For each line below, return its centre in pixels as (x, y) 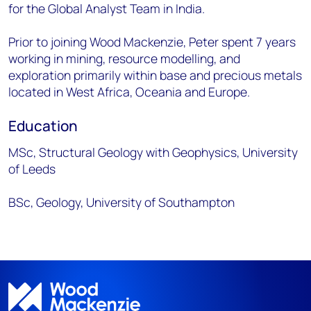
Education (43, 126)
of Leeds (32, 169)
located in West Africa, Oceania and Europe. (129, 92)
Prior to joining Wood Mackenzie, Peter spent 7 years (152, 42)
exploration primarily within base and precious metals (155, 75)
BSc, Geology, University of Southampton (121, 202)
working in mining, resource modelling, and (124, 59)
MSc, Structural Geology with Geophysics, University (153, 152)
